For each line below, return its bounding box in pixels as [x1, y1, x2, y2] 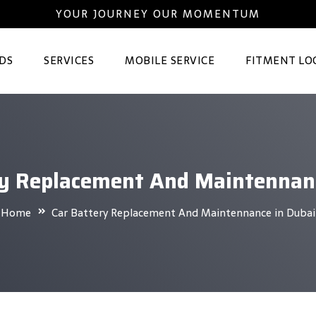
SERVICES [44, 51, 94, 69]
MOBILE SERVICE [125, 51, 214, 69]
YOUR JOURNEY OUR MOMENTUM [56, 5, 260, 23]
